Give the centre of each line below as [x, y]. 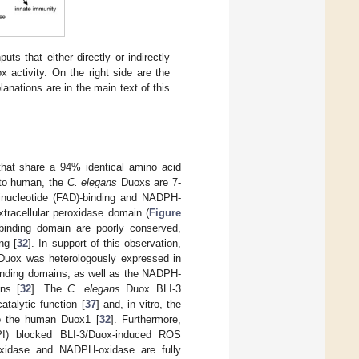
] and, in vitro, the [139, 305]
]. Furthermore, [146, 320]
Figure [165, 213]
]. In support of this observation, [105, 244]
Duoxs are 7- [149, 183]
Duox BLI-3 [151, 289]
